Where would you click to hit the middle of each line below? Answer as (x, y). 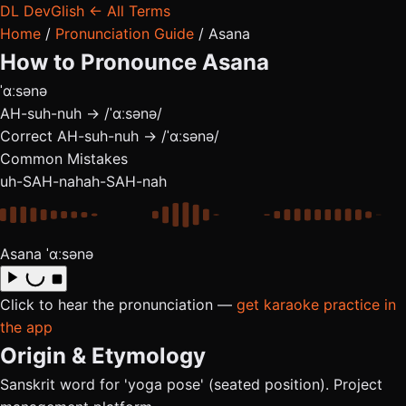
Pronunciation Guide (125, 34)
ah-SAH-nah (125, 181)
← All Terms (130, 11)
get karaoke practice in (316, 304)
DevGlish (54, 11)
